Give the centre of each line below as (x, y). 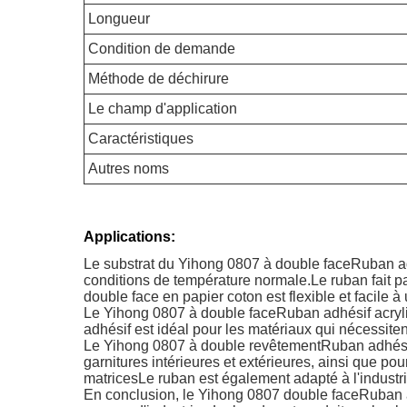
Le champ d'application (163, 109)
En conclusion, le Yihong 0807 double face (221, 395)
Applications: (129, 237)
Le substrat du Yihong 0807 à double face (217, 264)
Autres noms (129, 169)
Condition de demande (162, 49)
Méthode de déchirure (159, 79)
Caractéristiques (141, 139)
